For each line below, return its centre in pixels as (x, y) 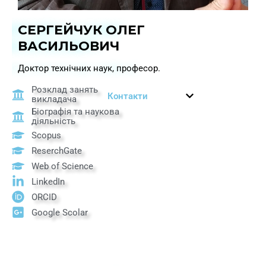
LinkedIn (48, 181)
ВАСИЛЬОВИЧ (69, 46)
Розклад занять (65, 90)
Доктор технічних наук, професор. (90, 69)
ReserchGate (57, 151)
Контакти (128, 96)
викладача (54, 99)
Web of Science (63, 166)
